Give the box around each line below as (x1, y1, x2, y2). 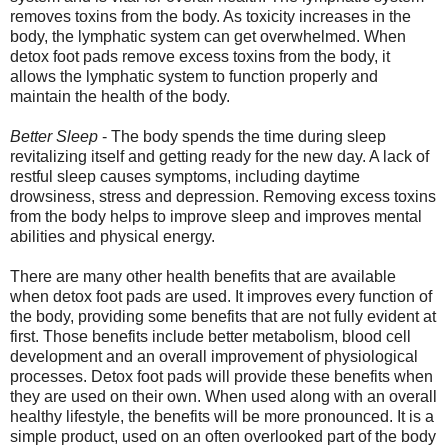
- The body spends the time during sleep (98, 127, 386, 145)
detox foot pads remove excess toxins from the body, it (10, 47, 390, 65)
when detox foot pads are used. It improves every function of (10, 287, 432, 305)
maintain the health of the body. (10, 87, 230, 105)
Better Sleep (10, 127, 98, 145)
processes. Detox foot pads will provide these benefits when (10, 367, 433, 385)
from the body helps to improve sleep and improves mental (10, 207, 422, 225)
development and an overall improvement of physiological (10, 347, 418, 365)
